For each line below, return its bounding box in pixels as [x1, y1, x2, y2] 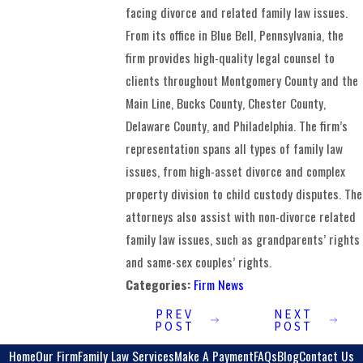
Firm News [194, 275, 245, 295]
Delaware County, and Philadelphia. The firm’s [126, 116, 348, 136]
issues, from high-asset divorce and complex [126, 161, 346, 181]
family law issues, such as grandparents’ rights [126, 229, 361, 250]
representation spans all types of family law [126, 139, 344, 159]
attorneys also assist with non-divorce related [126, 207, 357, 227]
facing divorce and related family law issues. [126, 2, 348, 23]
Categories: [126, 275, 194, 295]
